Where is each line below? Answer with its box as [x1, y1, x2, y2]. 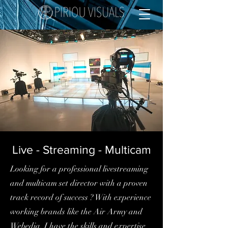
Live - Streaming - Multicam [12, 144, 151, 156]
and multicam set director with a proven [10, 178, 148, 188]
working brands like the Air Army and [10, 207, 142, 217]
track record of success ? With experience [10, 192, 151, 203]
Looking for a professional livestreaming [10, 164, 148, 174]
